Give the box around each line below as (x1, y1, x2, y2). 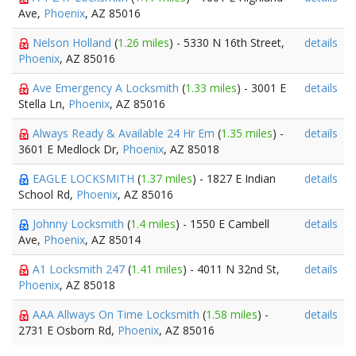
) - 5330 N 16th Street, (169, 35, 284, 50)
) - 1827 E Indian (192, 171, 276, 186)
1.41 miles (131, 261, 183, 277)
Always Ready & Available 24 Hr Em (33, 126, 218, 141)
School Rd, (18, 187, 76, 202)
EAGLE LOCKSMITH (33, 171, 137, 186)
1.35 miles (221, 126, 273, 141)
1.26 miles (118, 35, 169, 50)
